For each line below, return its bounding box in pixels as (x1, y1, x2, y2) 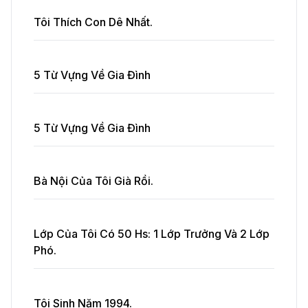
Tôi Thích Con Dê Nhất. (34, 15, 153, 29)
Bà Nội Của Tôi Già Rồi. (34, 174, 153, 188)
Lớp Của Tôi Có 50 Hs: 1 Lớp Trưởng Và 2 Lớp (34, 227, 269, 241)
